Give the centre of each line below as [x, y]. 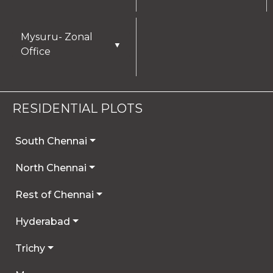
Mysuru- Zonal [57, 37]
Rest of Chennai [55, 195]
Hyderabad [43, 222]
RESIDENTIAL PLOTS [77, 109]
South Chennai [51, 141]
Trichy [30, 249]
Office [36, 52]
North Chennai [51, 168]
